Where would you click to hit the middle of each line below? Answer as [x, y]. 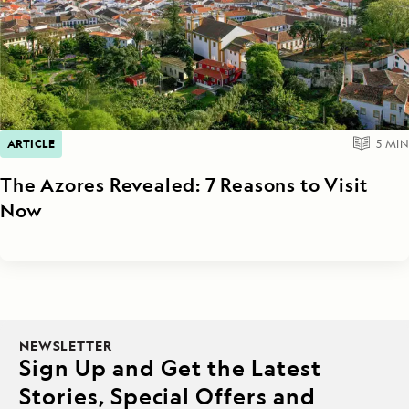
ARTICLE [31, 143]
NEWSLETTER [66, 345]
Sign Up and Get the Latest [170, 367]
